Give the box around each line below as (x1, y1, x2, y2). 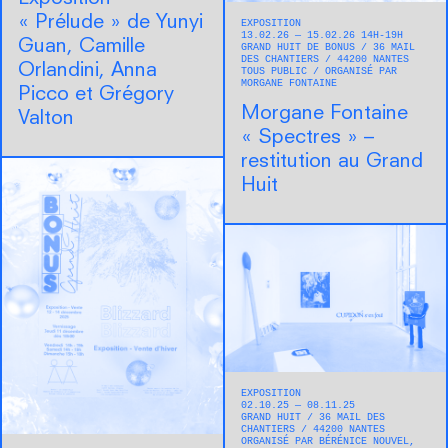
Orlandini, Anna (18, 60, 157, 81)
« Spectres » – (241, 127, 374, 148)
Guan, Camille (18, 36, 145, 57)
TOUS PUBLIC (241, 65, 313, 77)
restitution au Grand (241, 151, 423, 172)
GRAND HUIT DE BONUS (241, 41, 361, 53)
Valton (18, 108, 74, 129)
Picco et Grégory (18, 84, 174, 105)
